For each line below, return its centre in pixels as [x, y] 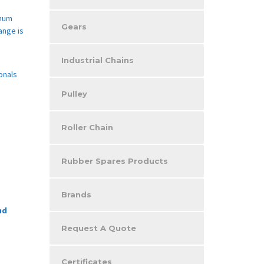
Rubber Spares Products [114, 161]
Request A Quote [98, 228]
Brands [76, 194]
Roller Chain [87, 127]
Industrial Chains [97, 60]
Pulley [74, 93]
